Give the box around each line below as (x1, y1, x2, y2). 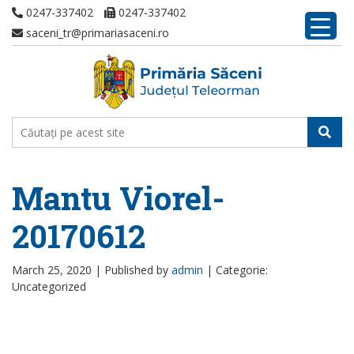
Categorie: (216, 262, 268, 277)
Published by (104, 262, 171, 277)
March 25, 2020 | (12, 262, 104, 277)
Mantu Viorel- (12, 177, 224, 219)
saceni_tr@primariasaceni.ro (23, 25, 169, 40)
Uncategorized (12, 279, 86, 294)
